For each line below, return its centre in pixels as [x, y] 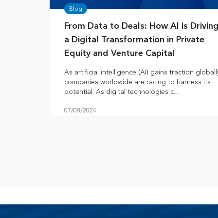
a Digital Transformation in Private [134, 40]
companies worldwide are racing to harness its [137, 82]
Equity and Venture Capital [119, 54]
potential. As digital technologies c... [121, 92]
